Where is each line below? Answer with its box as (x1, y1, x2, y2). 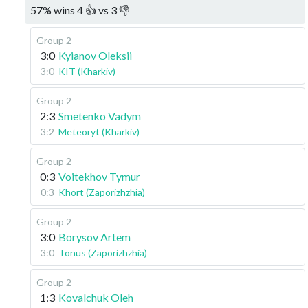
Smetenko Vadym (58, 109, 141, 122)
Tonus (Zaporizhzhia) (58, 247, 147, 258)
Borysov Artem (58, 230, 131, 243)
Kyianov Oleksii (58, 49, 132, 62)
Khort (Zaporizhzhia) (58, 186, 145, 198)
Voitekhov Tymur (58, 170, 140, 183)
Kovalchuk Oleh (58, 291, 133, 304)
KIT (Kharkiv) (58, 65, 115, 77)
